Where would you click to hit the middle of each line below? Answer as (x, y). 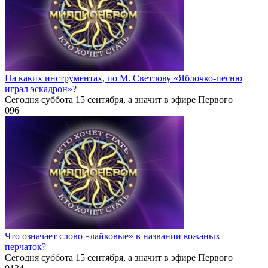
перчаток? (25, 247)
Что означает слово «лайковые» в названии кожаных (112, 236)
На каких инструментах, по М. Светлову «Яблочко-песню (124, 78)
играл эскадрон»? (41, 89)
